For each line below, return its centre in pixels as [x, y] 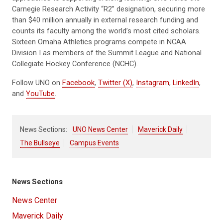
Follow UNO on [37, 83]
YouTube [40, 94]
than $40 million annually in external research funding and [105, 20]
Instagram [153, 83]
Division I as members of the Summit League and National [107, 53]
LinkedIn [186, 83]
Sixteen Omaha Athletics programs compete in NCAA [99, 42]
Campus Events [94, 143]
